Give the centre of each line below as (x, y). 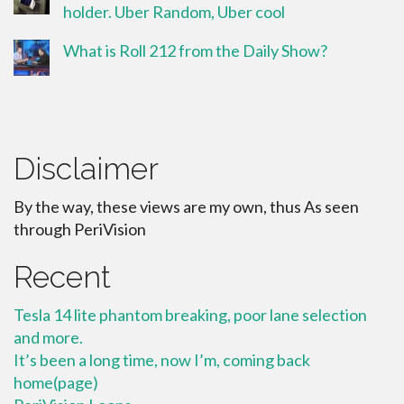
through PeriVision (80, 229)
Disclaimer (86, 168)
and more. (48, 337)
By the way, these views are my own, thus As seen (186, 206)
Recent (62, 276)
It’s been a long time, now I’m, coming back (162, 359)
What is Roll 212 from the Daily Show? (195, 50)
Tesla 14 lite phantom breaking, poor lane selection (190, 314)
